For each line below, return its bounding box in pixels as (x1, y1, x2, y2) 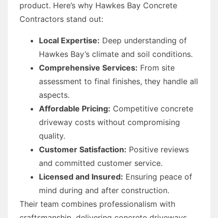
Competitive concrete (110, 103, 193, 113)
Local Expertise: (39, 35, 100, 45)
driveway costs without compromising (39, 117, 180, 127)
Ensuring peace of (123, 171, 192, 182)
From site (138, 62, 175, 73)
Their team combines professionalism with (19, 199, 175, 209)
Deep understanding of (100, 35, 187, 45)
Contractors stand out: (19, 14, 103, 24)
